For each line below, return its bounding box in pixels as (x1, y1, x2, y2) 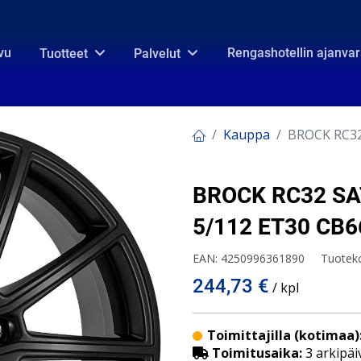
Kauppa (223, 126, 270, 143)
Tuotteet (39, 45, 88, 61)
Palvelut (134, 45, 181, 61)
